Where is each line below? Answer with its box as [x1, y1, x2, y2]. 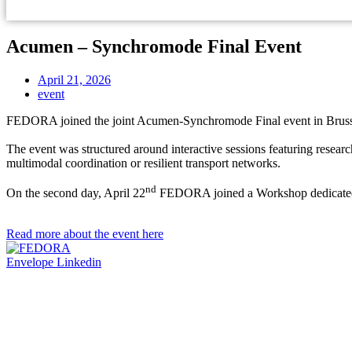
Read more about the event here [6, 227, 163, 241]
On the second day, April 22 [6, 186, 145, 200]
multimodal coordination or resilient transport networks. [6, 156, 280, 170]
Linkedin [57, 255, 101, 269]
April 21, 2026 [38, 72, 111, 86]
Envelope [6, 255, 53, 269]
